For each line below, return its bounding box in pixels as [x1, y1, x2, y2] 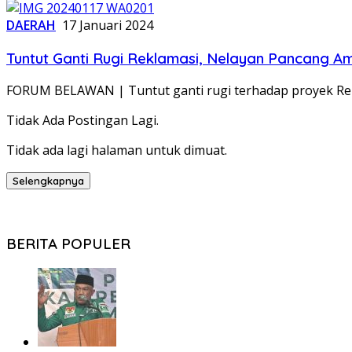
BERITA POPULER [6, 234, 130, 254]
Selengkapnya [13, 174, 84, 188]
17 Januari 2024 [62, 16, 153, 34]
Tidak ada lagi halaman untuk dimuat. [6, 141, 227, 159]
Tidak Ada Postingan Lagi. [6, 112, 159, 130]
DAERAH [6, 16, 56, 34]
